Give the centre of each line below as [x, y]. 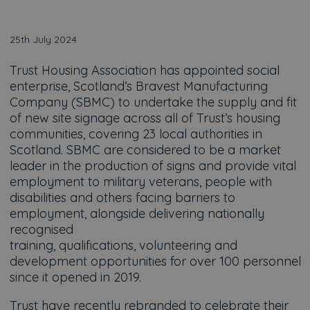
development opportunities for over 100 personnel [155, 261]
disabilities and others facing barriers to [122, 198]
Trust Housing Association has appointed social [144, 70]
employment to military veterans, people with [140, 182]
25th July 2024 [43, 39]
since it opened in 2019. [75, 277]
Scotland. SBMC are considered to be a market [145, 150]
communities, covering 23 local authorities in [136, 134]
